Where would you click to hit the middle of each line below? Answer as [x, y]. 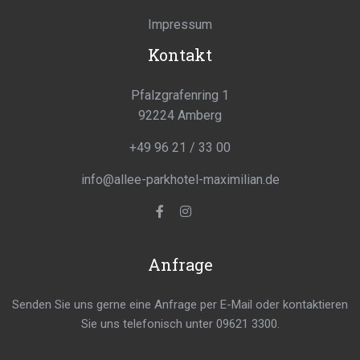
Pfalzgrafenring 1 [180, 95]
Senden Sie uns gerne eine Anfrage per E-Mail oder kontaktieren [180, 304]
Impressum [180, 24]
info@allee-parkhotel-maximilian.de [180, 179]
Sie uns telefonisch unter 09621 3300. [180, 323]
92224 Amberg [180, 115]
